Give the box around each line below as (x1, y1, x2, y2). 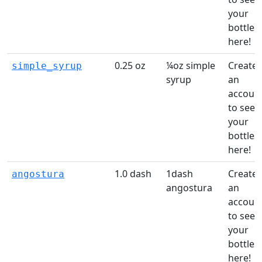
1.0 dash (115, 167, 151, 180)
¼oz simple (166, 59, 215, 72)
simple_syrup (12, 60, 82, 71)
